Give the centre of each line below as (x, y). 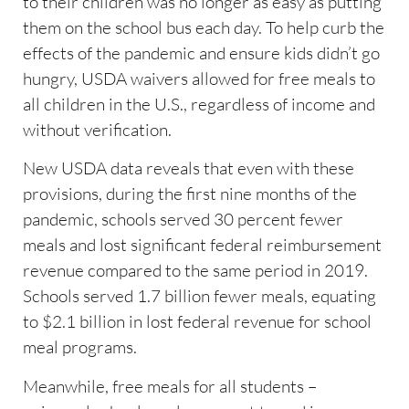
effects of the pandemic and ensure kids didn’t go (201, 52)
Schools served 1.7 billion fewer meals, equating (199, 296)
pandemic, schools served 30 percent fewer (183, 220)
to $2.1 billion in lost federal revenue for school (197, 322)
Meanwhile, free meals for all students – (170, 386)
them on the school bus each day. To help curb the (204, 27)
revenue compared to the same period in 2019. (195, 271)
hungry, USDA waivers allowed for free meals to (199, 78)
